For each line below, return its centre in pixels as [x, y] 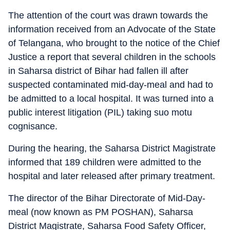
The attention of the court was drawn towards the [108, 15]
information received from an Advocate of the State [112, 29]
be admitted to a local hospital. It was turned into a [111, 99]
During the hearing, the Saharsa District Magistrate [112, 148]
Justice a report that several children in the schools [112, 57]
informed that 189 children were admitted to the [105, 162]
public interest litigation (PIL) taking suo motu [100, 112]
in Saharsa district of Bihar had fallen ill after [98, 71]
